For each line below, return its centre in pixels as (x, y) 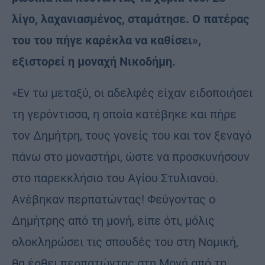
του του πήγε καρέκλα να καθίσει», (106, 41)
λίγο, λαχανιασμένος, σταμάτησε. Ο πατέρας (130, 19)
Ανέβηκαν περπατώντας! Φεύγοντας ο (114, 200)
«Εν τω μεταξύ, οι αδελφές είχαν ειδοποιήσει (132, 93)
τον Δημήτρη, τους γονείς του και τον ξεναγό (132, 136)
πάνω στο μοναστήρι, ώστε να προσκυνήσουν (131, 157)
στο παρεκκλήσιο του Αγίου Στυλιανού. (115, 178)
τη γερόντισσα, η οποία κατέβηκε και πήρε (124, 114)
